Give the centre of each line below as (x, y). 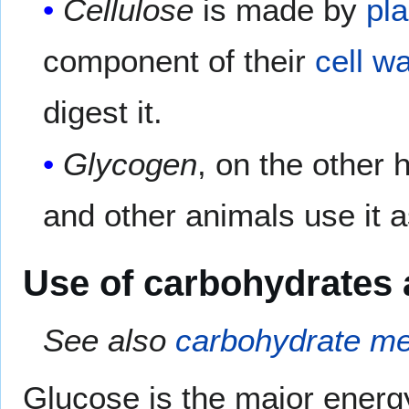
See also (110, 340)
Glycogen (131, 164)
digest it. (103, 112)
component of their (179, 61)
